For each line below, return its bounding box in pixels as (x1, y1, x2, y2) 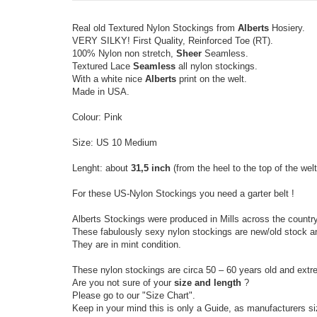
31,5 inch (131, 163, 171, 173)
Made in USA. (72, 86, 129, 97)
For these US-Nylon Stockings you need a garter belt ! (72, 188, 294, 199)
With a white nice (72, 74, 145, 84)
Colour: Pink (72, 112, 122, 122)
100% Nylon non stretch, (72, 48, 176, 59)
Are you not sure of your (72, 277, 174, 288)
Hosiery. (269, 23, 305, 33)
